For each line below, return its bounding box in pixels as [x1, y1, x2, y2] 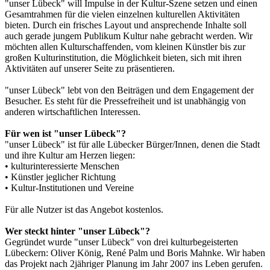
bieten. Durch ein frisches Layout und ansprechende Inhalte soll [5, 19, 246, 30]
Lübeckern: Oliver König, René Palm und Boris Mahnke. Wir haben [5, 247, 265, 258]
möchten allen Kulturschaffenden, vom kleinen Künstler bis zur [5, 41, 245, 52]
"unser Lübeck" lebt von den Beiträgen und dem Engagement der [5, 84, 254, 95]
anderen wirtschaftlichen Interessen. [5, 106, 140, 117]
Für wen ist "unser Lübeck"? [5, 128, 126, 139]
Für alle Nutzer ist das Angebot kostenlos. [5, 204, 163, 215]
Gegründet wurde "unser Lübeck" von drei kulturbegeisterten [5, 236, 238, 247]
